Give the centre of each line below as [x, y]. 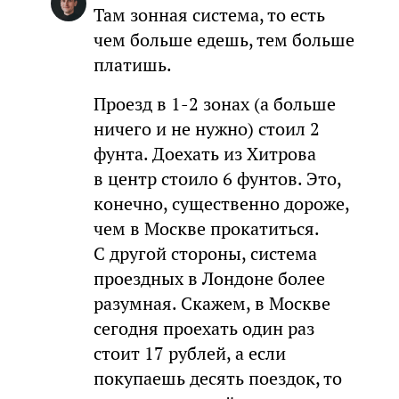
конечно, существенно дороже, [221, 204]
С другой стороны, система [205, 254]
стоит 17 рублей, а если [189, 354]
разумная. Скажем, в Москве [212, 304]
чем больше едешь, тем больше [224, 41]
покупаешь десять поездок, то [217, 379]
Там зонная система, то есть [209, 16]
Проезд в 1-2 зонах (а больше [214, 105]
